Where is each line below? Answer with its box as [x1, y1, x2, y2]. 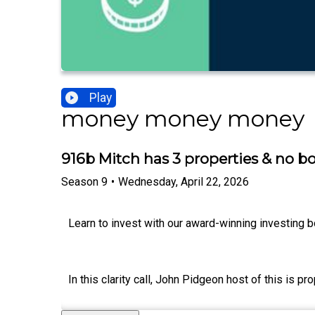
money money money [61, 105, 304, 133]
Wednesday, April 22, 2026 [118, 174, 249, 188]
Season [61, 174, 98, 188]
